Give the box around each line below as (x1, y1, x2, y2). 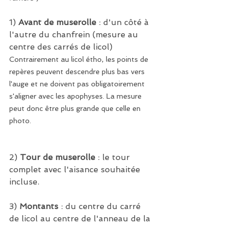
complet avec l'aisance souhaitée (9, 165, 143, 175)
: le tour (95, 152, 132, 163)
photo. (9, 117, 31, 125)
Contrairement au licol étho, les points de (9, 55, 150, 64)
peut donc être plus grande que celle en (9, 104, 143, 113)
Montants (19, 201, 58, 212)
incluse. (9, 177, 39, 187)
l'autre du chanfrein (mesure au (9, 30, 141, 40)
